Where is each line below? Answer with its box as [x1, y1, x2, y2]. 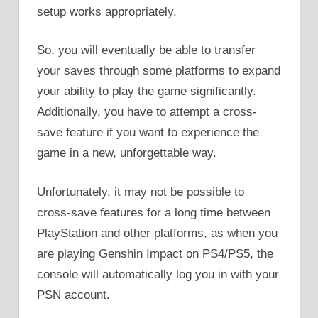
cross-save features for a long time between [37, 205, 270, 219]
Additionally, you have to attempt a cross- [37, 105, 257, 119]
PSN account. [37, 287, 110, 302]
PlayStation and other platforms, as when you [37, 226, 278, 240]
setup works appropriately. [37, 4, 177, 18]
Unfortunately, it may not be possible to [37, 185, 244, 199]
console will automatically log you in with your [37, 267, 279, 281]
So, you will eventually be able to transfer [37, 43, 256, 57]
